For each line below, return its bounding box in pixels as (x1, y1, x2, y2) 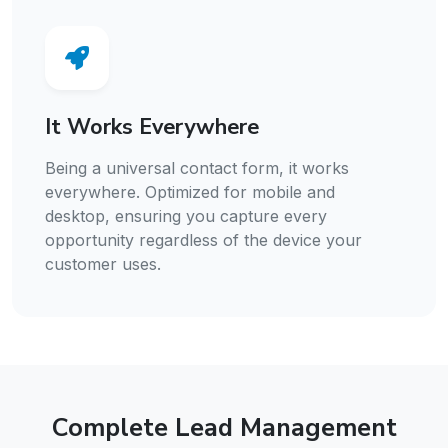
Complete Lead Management (51, 410, 397, 446)
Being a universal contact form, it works (45, 158, 349, 179)
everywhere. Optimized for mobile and (45, 182, 335, 203)
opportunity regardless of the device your (45, 230, 362, 251)
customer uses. (45, 254, 161, 275)
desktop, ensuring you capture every (45, 206, 327, 227)
